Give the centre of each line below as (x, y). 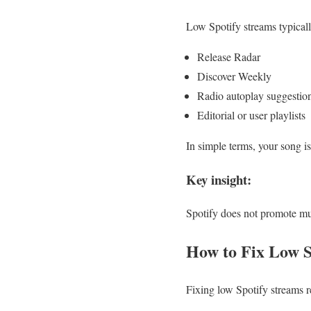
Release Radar (229, 56)
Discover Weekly (234, 76)
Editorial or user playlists (251, 115)
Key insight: (219, 179)
